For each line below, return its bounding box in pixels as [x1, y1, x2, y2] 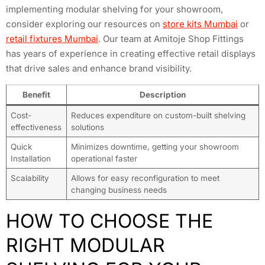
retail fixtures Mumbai [6, 33, 98, 45]
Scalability [10, 173, 49, 183]
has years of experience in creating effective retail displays [6, 48, 256, 60]
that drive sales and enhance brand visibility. [6, 63, 192, 75]
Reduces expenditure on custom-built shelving [70, 110, 245, 120]
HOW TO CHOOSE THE [6, 209, 213, 232]
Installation [10, 153, 51, 163]
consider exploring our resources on [6, 18, 163, 30]
